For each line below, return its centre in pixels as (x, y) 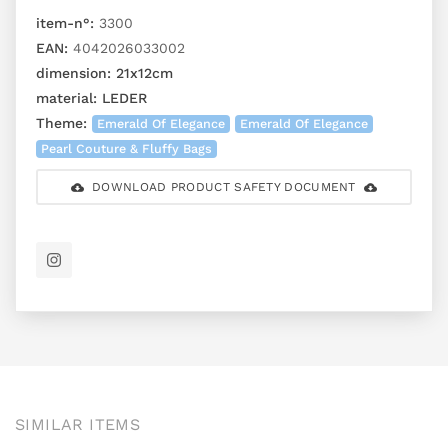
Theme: (61, 123)
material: (66, 98)
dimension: (73, 73)
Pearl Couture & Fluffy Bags (127, 149)
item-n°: (65, 23)
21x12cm (142, 73)
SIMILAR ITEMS (78, 425)
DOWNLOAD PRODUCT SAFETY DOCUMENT (224, 187)
